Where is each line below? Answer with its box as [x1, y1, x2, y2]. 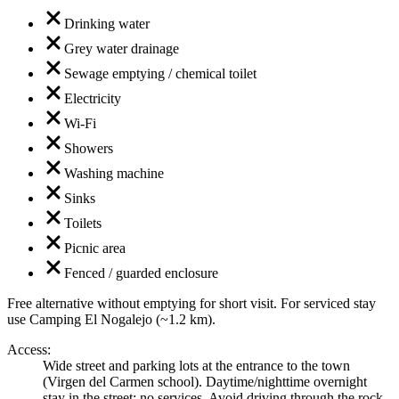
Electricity [64, 90, 121, 106]
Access [7, 341, 47, 357]
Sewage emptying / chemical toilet [64, 65, 256, 81]
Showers [64, 140, 113, 156]
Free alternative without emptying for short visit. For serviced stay [7, 295, 376, 311]
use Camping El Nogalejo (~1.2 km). [7, 311, 216, 327]
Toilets [64, 215, 102, 231]
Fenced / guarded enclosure [64, 265, 218, 281]
